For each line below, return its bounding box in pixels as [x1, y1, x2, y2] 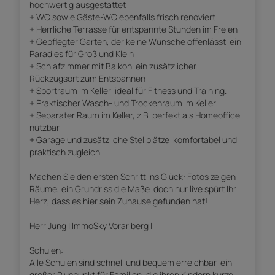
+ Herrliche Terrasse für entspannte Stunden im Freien [29, 23, 238, 36]
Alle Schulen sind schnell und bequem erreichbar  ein [29, 257, 232, 269]
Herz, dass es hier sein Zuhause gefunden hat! [29, 195, 207, 207]
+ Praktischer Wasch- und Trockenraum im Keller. [29, 97, 217, 109]
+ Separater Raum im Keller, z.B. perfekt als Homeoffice [29, 109, 240, 122]
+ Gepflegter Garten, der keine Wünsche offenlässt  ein [29, 36, 241, 48]
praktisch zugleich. [29, 146, 102, 158]
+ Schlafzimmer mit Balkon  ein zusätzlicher [29, 60, 196, 72]
